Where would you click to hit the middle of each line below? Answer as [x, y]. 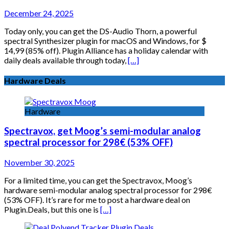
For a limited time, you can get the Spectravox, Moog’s [98, 180]
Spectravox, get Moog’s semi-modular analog [102, 131]
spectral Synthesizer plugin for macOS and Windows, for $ [105, 41]
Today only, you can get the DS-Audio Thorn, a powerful [100, 31]
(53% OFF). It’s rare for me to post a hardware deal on [97, 200]
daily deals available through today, [66, 60]
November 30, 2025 [39, 162]
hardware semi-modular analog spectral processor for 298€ [108, 190]
